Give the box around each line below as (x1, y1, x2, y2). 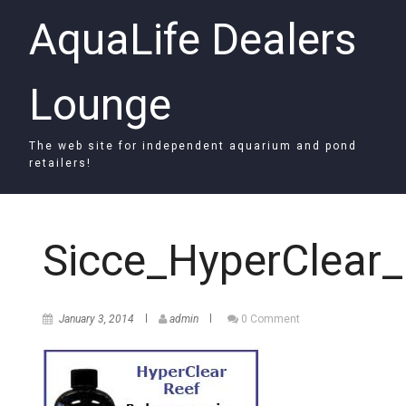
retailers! (29, 157, 92, 169)
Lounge (29, 79, 171, 130)
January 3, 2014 (59, 313, 134, 326)
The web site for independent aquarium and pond (29, 140, 357, 152)
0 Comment (241, 313, 300, 326)
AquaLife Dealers (29, 14, 356, 65)
